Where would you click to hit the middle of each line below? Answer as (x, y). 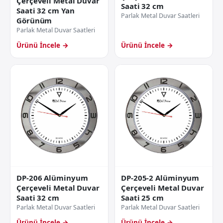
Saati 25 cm (142, 197)
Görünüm (34, 20)
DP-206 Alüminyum (52, 177)
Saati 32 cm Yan (46, 10)
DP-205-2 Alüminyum (160, 177)
